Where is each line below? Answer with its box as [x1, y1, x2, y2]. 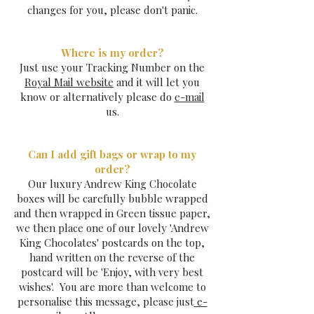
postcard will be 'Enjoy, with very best [21, 265, 203, 279]
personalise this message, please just [17, 294, 194, 308]
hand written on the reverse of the [29, 250, 195, 264]
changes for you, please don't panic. [27, 3, 198, 17]
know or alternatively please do [20, 90, 175, 104]
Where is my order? [60, 46, 164, 60]
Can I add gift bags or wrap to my [28, 147, 196, 161]
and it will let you [114, 75, 200, 89]
